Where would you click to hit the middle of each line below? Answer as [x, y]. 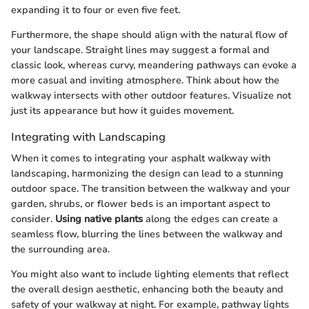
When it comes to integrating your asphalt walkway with [141, 158]
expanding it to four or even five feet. [96, 10]
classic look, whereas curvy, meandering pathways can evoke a [154, 65]
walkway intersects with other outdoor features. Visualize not [151, 95]
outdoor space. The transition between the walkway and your [151, 188]
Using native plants [99, 219]
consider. [33, 219]
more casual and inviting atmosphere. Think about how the [145, 80]
